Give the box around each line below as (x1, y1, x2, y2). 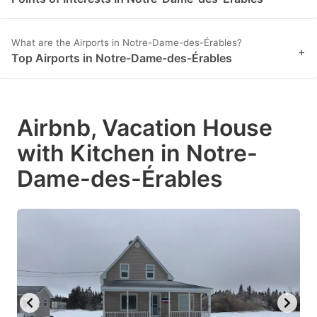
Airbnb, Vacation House (17, 114, 272, 142)
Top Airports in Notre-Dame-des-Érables (11, 51, 232, 66)
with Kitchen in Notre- (17, 139, 258, 168)
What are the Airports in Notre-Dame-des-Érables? (11, 37, 242, 49)
